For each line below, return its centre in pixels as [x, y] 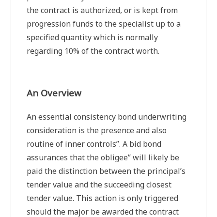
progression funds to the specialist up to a [104, 24]
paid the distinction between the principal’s [106, 171]
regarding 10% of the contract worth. [93, 51]
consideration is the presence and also [97, 131]
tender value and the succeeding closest [99, 185]
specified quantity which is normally [93, 38]
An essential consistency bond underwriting [107, 117]
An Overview [54, 93]
